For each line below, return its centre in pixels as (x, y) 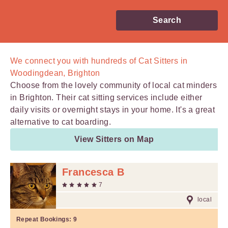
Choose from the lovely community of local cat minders (114, 85)
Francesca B (93, 172)
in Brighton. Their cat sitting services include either (106, 97)
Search (167, 20)
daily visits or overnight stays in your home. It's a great (113, 110)
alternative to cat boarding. (61, 122)
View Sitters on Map (114, 139)
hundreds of (114, 61)
